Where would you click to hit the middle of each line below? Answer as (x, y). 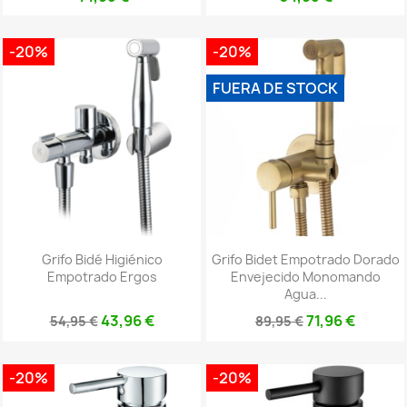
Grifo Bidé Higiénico (102, 260)
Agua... (305, 294)
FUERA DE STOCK (275, 89)
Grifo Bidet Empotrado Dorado (305, 260)
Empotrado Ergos (102, 277)
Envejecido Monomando (305, 277)
